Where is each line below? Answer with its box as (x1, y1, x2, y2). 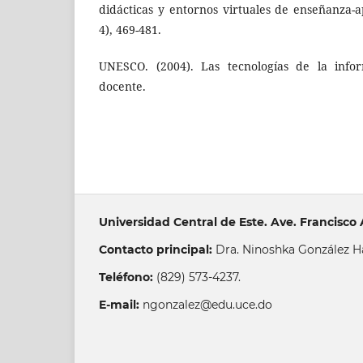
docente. (99, 79, 146, 95)
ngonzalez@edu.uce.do (139, 297, 272, 313)
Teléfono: (99, 270, 153, 285)
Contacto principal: (99, 242, 212, 258)
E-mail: (99, 297, 139, 313)
